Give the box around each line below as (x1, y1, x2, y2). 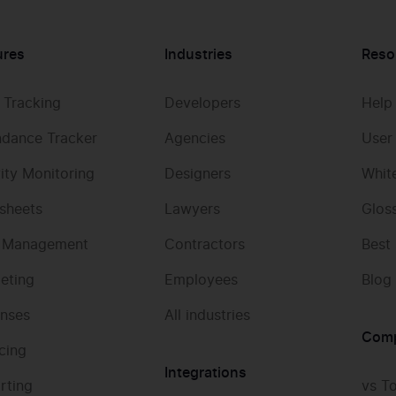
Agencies (164, 132, 225, 147)
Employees (164, 273, 238, 288)
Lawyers (164, 202, 220, 217)
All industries (164, 308, 250, 324)
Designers (164, 167, 231, 182)
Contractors (164, 238, 245, 253)
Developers (164, 96, 240, 111)
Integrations (164, 366, 247, 381)
